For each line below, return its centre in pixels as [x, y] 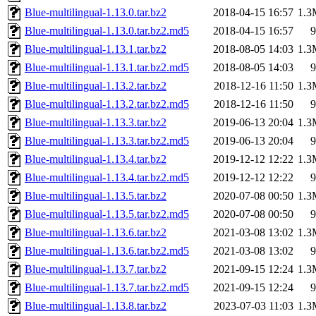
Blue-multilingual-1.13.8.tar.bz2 [96, 306]
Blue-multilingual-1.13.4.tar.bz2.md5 [107, 178]
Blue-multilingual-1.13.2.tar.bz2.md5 [107, 104]
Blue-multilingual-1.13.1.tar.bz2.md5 [107, 68]
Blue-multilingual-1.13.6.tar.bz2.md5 [107, 251]
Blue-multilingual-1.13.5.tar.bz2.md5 [107, 214]
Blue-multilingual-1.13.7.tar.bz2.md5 [107, 288]
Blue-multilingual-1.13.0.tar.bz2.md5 [107, 31]
